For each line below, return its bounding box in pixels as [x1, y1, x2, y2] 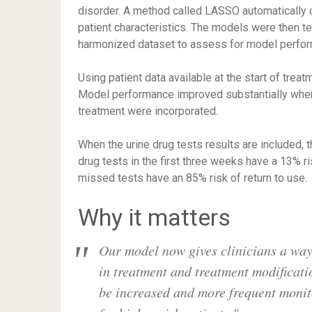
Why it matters [78, 203, 231, 232]
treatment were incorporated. [78, 104, 218, 118]
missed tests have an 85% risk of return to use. [78, 171, 307, 185]
